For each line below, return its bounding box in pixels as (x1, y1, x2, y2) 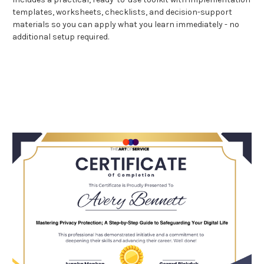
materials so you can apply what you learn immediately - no (12, 19, 239, 29)
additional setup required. (12, 31, 109, 42)
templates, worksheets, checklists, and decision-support (12, 6, 232, 17)
